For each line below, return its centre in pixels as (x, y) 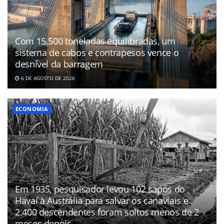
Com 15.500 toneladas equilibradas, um (95, 41)
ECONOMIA (32, 109)
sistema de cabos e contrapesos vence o (97, 53)
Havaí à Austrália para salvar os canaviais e (102, 200)
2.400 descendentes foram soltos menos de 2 (107, 212)
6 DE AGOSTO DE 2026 (47, 78)
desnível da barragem (59, 64)
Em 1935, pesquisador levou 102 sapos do (100, 189)
